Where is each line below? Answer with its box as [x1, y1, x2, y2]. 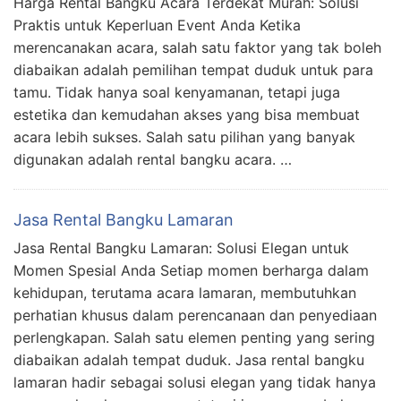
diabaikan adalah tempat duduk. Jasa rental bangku [13, 350, 364, 369]
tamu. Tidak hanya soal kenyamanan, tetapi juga [13, 82, 340, 101]
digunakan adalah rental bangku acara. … [13, 149, 292, 168]
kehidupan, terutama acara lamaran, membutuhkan [13, 283, 356, 302]
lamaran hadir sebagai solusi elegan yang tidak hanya [13, 372, 376, 391]
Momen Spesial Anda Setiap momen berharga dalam [13, 260, 369, 279]
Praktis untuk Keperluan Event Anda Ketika [13, 15, 301, 34]
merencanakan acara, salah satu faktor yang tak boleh [13, 38, 381, 56]
